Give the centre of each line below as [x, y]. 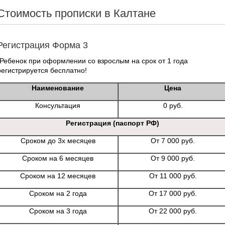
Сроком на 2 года [58, 193]
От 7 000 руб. [173, 140]
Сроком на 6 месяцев [58, 158]
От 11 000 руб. [173, 176]
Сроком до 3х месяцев [58, 140]
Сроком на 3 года [58, 211]
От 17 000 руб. [173, 193]
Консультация [58, 105]
